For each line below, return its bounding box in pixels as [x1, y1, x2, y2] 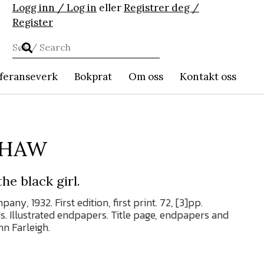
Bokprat [74, 70, 112, 83]
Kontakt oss [180, 70, 236, 83]
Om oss [128, 70, 163, 83]
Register [12, 15, 53, 29]
